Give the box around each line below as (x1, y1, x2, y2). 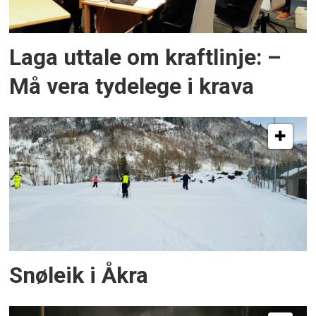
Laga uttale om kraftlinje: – (9, 44, 282, 71)
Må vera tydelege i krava (9, 73, 255, 100)
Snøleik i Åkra (9, 262, 149, 288)
